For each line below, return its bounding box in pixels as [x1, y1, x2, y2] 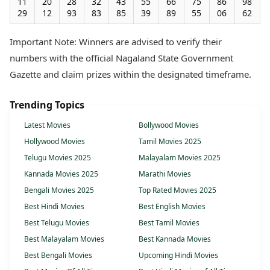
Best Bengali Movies [24, 250, 92, 261]
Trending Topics [10, 98, 84, 112]
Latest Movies [24, 120, 71, 131]
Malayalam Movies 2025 [139, 152, 221, 163]
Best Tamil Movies [139, 218, 199, 228]
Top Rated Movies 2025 [139, 185, 216, 196]
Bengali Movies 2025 [24, 185, 94, 196]
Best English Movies [139, 201, 206, 212]
